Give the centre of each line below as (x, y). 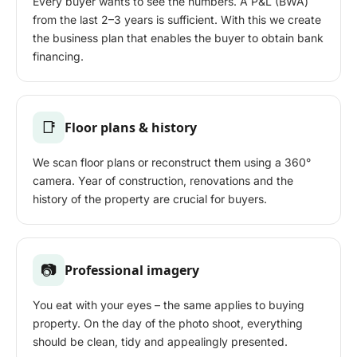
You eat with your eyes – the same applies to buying (169, 305)
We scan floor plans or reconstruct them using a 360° (172, 163)
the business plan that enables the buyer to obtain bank (178, 38)
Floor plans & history (131, 127)
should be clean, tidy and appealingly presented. (160, 342)
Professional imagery (132, 270)
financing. (58, 57)
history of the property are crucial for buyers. (150, 199)
